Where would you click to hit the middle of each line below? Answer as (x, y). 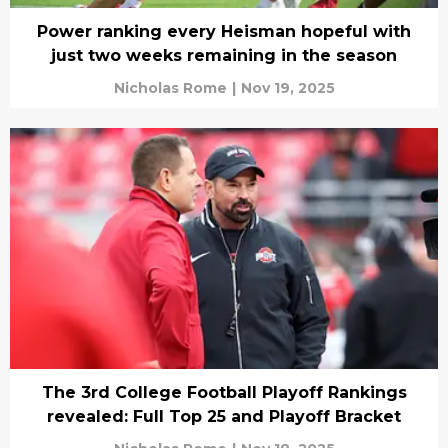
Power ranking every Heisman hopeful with (224, 31)
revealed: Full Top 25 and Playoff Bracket (224, 416)
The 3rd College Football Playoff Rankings (224, 392)
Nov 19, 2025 (287, 88)
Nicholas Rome (170, 88)
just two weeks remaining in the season (224, 55)
